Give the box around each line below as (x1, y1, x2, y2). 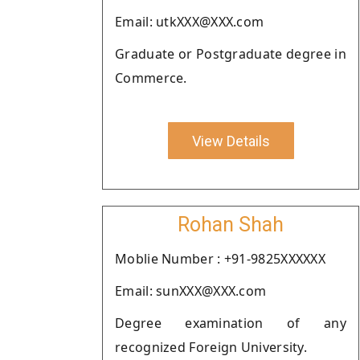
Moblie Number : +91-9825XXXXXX (115, 250, 325, 268)
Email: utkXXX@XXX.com (115, 13, 264, 31)
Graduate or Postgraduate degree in (115, 45, 346, 63)
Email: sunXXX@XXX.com (115, 282, 267, 300)
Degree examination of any (115, 314, 346, 332)
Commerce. (115, 69, 187, 87)
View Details (191, 132, 270, 149)
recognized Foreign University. (115, 338, 308, 356)
